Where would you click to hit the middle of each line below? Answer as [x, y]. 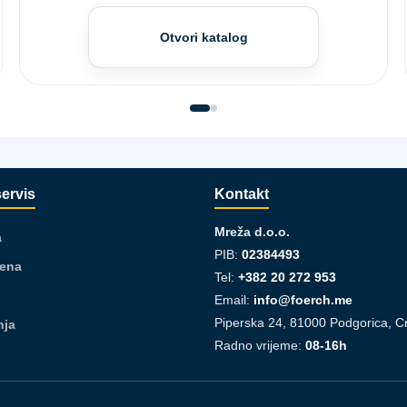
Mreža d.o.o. [252, 232]
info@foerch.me [303, 300]
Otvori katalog [203, 37]
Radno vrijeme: [260, 345]
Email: [234, 300]
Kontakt [242, 194]
